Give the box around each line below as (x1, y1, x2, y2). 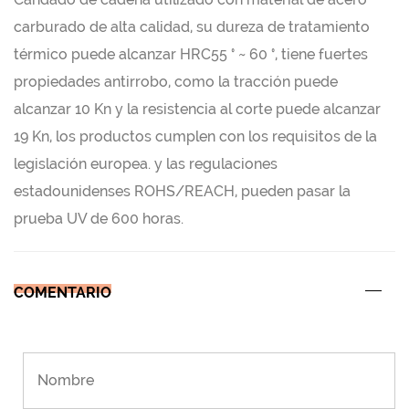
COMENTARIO (14, 284, 111, 301)
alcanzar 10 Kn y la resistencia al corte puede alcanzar (14, 100, 381, 118)
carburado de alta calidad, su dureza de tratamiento (14, 18, 370, 36)
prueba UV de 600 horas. (14, 210, 184, 227)
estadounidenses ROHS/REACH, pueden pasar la (14, 183, 351, 200)
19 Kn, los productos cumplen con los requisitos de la (14, 128, 377, 145)
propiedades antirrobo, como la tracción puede (14, 73, 338, 90)
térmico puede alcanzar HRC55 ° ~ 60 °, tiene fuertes (14, 46, 368, 63)
